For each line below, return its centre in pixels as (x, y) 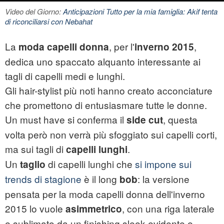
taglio (33, 164)
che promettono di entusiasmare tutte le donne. (106, 105)
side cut (145, 120)
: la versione (163, 179)
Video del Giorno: (34, 11)
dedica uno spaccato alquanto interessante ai (103, 61)
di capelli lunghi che (90, 164)
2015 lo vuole (35, 208)
